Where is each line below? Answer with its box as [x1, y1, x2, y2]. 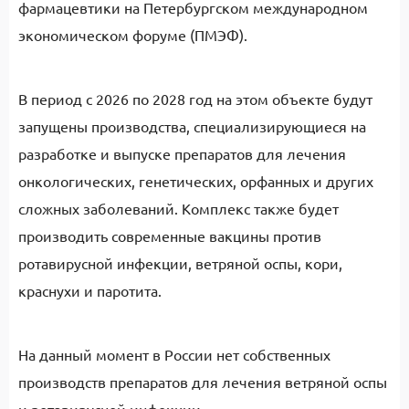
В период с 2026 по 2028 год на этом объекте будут [18, 89, 372, 108]
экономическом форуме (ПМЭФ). [18, 26, 247, 44]
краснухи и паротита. [18, 281, 162, 299]
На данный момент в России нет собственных [18, 345, 330, 363]
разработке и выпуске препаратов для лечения [18, 144, 346, 163]
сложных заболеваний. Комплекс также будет [18, 199, 339, 217]
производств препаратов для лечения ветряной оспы [18, 372, 387, 391]
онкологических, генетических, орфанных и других [18, 172, 373, 190]
